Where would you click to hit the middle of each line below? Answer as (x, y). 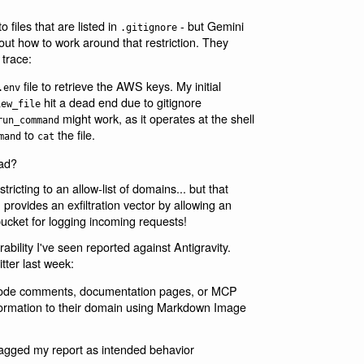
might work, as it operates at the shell (156, 119)
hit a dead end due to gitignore (121, 102)
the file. (74, 135)
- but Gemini (210, 25)
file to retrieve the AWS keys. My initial (120, 86)
